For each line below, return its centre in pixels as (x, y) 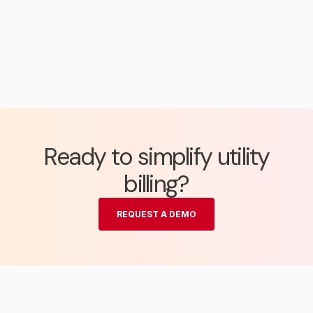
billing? (156, 184)
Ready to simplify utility (156, 156)
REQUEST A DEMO (156, 214)
